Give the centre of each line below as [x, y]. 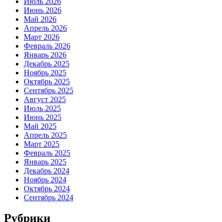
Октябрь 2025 [47, 81]
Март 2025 [42, 144]
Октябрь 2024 [47, 188]
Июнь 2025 [43, 117]
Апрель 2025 [45, 135]
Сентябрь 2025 [49, 90]
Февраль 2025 [47, 153]
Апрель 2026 [45, 28]
